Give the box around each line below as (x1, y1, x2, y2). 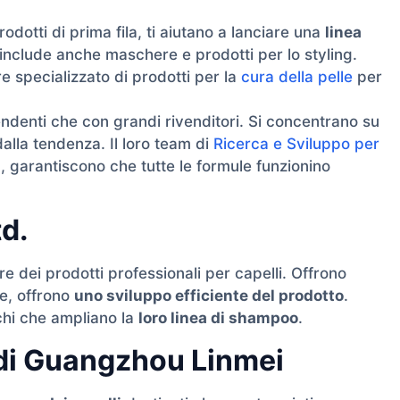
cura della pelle (241, 68, 353, 86)
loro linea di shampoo (138, 309, 298, 328)
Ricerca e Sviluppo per (213, 135, 379, 153)
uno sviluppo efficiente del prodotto (74, 287, 344, 305)
